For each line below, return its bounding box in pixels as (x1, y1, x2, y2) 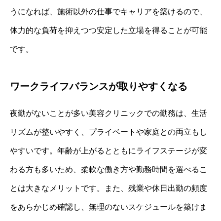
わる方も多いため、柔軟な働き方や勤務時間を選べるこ (10, 165, 207, 174)
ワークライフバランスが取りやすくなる (10, 81, 187, 92)
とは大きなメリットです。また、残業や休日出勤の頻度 (10, 184, 207, 193)
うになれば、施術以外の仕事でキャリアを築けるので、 (10, 7, 207, 16)
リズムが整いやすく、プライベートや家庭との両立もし (10, 128, 207, 137)
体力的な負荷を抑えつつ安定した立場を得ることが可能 (10, 26, 207, 35)
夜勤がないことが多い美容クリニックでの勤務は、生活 (10, 109, 207, 118)
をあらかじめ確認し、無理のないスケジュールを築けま (10, 203, 207, 212)
